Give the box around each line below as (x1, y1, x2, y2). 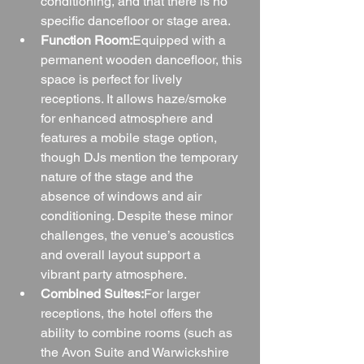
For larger (144, 285, 203, 301)
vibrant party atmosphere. (41, 266, 187, 282)
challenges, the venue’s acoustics (41, 227, 237, 243)
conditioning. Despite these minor (41, 207, 236, 223)
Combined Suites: (41, 285, 144, 301)
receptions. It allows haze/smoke (41, 90, 230, 106)
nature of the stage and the (41, 168, 197, 184)
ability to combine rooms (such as (41, 324, 236, 340)
